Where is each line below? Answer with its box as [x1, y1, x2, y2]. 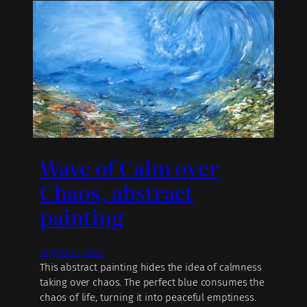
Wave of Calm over [40, 151, 219, 182]
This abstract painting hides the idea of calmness [40, 261, 262, 274]
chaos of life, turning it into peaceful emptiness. [40, 291, 256, 304]
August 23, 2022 [40, 247, 105, 259]
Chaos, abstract [40, 176, 194, 207]
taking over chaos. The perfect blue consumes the [40, 276, 265, 289]
